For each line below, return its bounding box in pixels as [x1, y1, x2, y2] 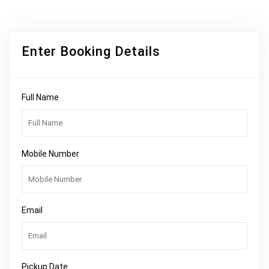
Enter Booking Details [22, 44, 160, 59]
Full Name [22, 92, 59, 102]
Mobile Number [22, 149, 79, 159]
